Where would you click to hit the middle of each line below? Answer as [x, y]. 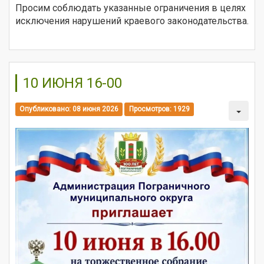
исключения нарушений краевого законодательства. [132, 21]
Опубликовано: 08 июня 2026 [69, 109]
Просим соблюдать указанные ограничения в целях [131, 8]
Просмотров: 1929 [159, 109]
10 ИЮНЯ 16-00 [72, 83]
